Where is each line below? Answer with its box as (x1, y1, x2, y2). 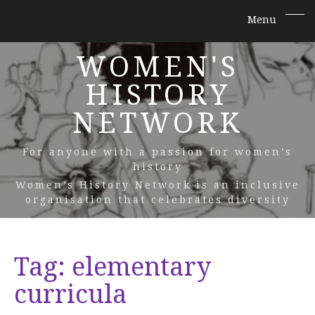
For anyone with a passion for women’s (22, 146, 292, 157)
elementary (72, 252, 211, 282)
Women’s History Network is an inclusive (15, 179, 300, 191)
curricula (14, 279, 127, 309)
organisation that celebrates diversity (25, 194, 290, 205)
